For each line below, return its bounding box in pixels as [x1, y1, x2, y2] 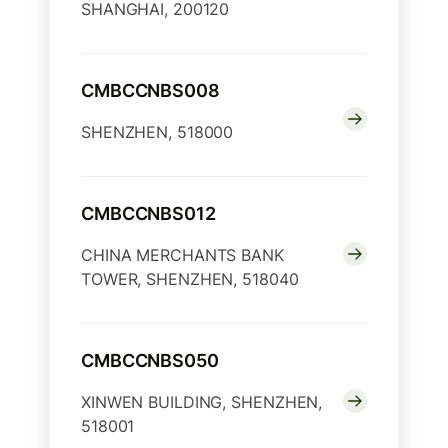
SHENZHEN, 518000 [81, 122, 234, 143]
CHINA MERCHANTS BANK [81, 245, 284, 266]
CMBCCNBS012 [81, 203, 216, 225]
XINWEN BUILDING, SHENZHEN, [81, 392, 323, 413]
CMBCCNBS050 [81, 350, 219, 372]
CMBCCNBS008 [81, 80, 220, 102]
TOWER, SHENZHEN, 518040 [81, 269, 299, 290]
